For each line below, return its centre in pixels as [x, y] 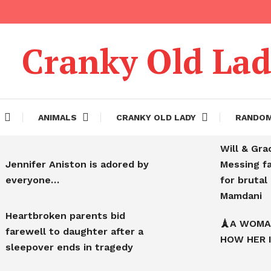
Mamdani [241, 196]
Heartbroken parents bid [65, 216]
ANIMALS [57, 117]
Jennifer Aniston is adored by [77, 164]
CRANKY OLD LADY [156, 117]
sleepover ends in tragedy [69, 247]
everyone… [32, 180]
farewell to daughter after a [74, 231]
